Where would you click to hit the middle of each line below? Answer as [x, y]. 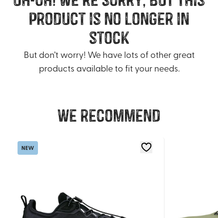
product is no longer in [109, 19]
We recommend [109, 116]
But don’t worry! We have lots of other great [109, 54]
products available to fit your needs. [109, 68]
